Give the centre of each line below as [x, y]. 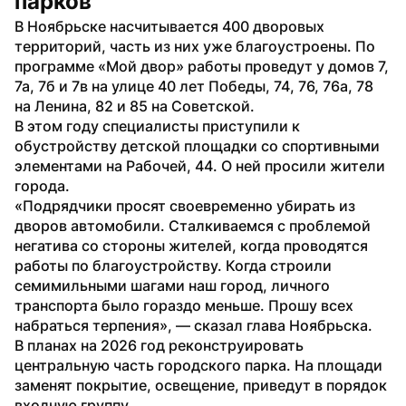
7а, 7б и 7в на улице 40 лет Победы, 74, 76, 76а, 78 [194, 86]
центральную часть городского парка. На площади [198, 365]
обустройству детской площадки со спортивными [197, 145]
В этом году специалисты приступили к [157, 126]
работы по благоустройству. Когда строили [173, 265]
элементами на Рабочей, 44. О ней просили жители [200, 165]
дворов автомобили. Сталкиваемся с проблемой [193, 225]
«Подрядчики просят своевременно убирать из [185, 205]
